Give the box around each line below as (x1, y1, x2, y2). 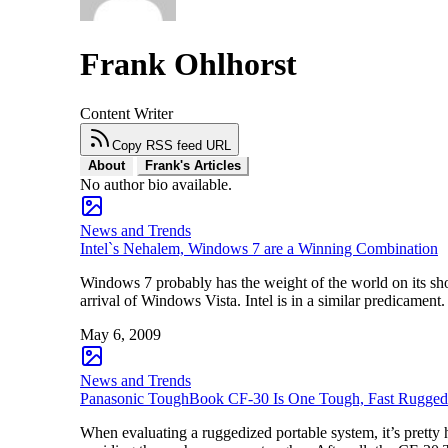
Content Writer (80, 104, 173, 122)
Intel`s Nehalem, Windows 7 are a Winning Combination (80, 239, 438, 257)
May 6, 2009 (80, 325, 161, 343)
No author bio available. (80, 175, 232, 193)
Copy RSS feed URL (112, 137, 231, 153)
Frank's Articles (145, 157, 241, 173)
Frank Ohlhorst (80, 46, 297, 83)
